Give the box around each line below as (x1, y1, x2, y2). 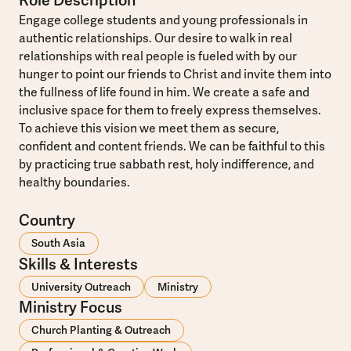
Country (18, 211, 75, 230)
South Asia (31, 236, 86, 250)
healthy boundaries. (18, 175, 130, 191)
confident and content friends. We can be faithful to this (18, 139, 325, 155)
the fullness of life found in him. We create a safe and (18, 85, 309, 101)
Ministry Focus (18, 299, 122, 318)
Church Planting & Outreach (31, 324, 172, 338)
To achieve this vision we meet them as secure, (18, 121, 279, 137)
